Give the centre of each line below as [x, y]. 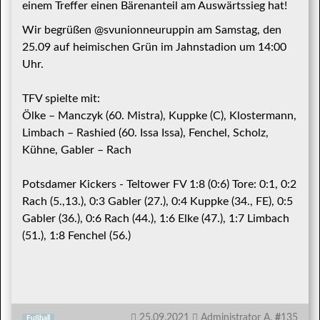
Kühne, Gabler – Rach [77, 150]
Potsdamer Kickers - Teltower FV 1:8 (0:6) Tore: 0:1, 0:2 [159, 184]
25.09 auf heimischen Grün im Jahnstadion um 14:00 [154, 47]
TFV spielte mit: [61, 99]
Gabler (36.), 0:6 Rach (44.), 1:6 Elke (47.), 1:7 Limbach [156, 219]
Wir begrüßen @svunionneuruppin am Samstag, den [152, 30]
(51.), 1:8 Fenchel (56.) [76, 236]
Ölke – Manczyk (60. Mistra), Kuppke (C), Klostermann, [159, 116]
